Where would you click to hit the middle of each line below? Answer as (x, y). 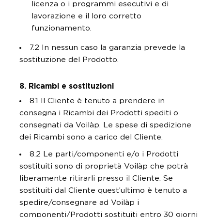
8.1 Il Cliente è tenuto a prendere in (97, 101)
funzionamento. (62, 28)
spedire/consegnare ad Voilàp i (79, 202)
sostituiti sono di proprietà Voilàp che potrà (104, 166)
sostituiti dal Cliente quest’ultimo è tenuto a (103, 190)
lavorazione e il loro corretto (86, 16)
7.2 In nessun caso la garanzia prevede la (107, 47)
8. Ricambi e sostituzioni (67, 86)
